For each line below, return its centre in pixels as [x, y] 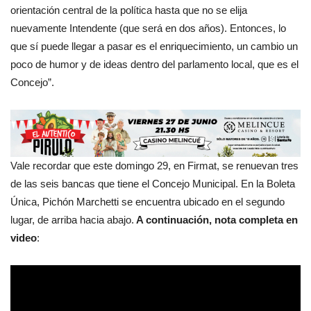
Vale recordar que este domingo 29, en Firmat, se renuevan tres [154, 165]
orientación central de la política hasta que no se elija [129, 10]
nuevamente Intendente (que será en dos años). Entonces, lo [148, 28]
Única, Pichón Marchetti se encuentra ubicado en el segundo [148, 201]
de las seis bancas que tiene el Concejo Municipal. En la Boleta [153, 183]
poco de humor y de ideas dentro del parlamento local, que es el [154, 64]
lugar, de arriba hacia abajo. [72, 219]
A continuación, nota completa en [216, 219]
